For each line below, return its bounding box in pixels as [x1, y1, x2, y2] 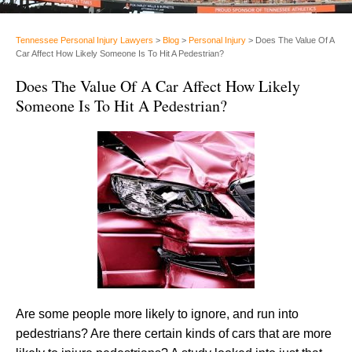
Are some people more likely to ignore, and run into [16, 306, 299, 321]
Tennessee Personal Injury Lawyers [16, 35, 153, 45]
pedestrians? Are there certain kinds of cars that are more [16, 326, 332, 340]
